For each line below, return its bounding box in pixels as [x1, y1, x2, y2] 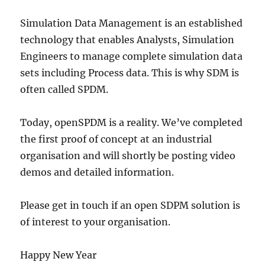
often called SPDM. [20, 83, 109, 96]
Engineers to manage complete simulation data [20, 50, 243, 63]
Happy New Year [20, 249, 97, 261]
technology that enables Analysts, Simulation [20, 34, 235, 46]
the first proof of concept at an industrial [20, 133, 212, 146]
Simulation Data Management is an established [20, 17, 243, 30]
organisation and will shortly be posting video [20, 150, 236, 162]
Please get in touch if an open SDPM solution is [20, 199, 241, 212]
